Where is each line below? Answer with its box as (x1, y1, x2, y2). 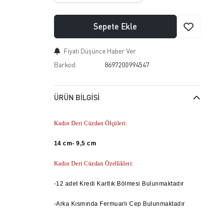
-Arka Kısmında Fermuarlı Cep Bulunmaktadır (54, 200, 185, 207)
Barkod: (54, 60, 77, 69)
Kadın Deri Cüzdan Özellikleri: (54, 160, 134, 167)
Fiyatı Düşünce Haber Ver (63, 47, 136, 55)
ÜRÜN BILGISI (54, 93, 100, 102)
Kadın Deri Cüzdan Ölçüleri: (54, 119, 128, 127)
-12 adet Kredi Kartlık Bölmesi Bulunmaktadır (54, 180, 186, 187)
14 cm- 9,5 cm (54, 139, 97, 147)
